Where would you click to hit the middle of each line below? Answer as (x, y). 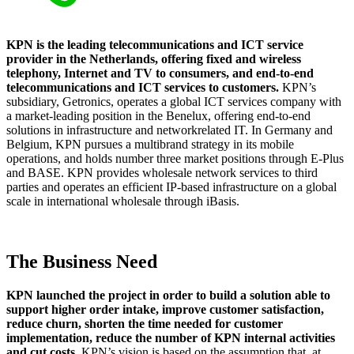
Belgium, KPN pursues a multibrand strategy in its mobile (150, 144)
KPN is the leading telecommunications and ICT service (155, 44)
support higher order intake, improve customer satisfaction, (165, 309)
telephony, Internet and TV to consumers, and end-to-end (160, 73)
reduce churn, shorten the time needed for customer (145, 323)
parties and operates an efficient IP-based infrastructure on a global (171, 186)
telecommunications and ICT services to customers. (143, 87)
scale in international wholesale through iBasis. (123, 201)
